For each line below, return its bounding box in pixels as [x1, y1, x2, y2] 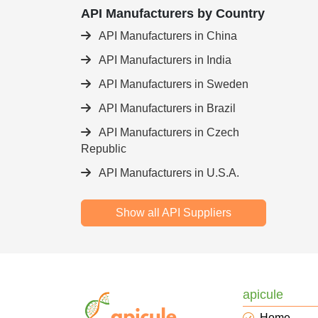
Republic [81, 143, 126, 155]
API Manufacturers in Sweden [97, 78, 248, 90]
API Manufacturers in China [97, 30, 237, 42]
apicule [243, 287, 283, 302]
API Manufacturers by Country [81, 6, 265, 21]
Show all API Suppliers [116, 207, 231, 219]
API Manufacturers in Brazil [97, 102, 236, 114]
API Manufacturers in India [97, 54, 231, 66]
